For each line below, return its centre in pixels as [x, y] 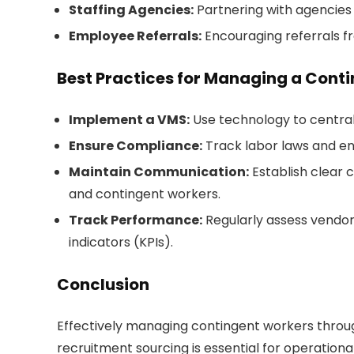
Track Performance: [136, 220]
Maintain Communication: [159, 172]
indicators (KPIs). [121, 242]
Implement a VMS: [129, 120]
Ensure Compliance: [136, 146]
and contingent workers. [145, 194]
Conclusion [103, 284]
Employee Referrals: [135, 36]
